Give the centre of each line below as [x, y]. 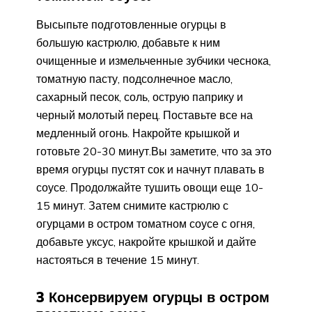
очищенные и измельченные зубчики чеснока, [154, 61]
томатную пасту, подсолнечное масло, [134, 79]
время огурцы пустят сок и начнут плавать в [150, 170]
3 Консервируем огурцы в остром [153, 297]
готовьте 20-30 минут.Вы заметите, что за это [154, 151]
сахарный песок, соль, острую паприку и [140, 97]
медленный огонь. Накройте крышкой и [138, 133]
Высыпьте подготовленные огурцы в [131, 25]
